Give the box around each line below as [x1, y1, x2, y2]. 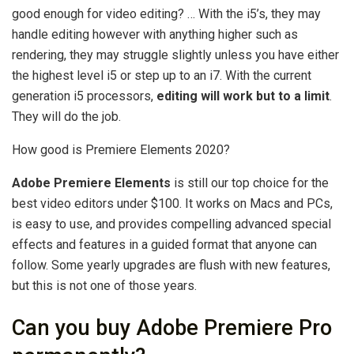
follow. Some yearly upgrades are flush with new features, [12, 257, 330, 273]
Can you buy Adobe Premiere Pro [12, 315, 332, 341]
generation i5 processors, [12, 88, 156, 104]
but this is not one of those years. [12, 277, 197, 293]
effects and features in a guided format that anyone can [12, 236, 317, 252]
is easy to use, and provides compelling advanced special [12, 216, 331, 232]
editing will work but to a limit [156, 88, 330, 104]
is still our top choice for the [171, 175, 329, 190]
